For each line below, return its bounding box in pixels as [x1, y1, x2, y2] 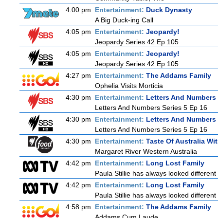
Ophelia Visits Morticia [95, 82, 163, 90]
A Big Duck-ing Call [95, 16, 153, 24]
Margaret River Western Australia [95, 147, 197, 155]
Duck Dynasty [146, 6, 192, 14]
